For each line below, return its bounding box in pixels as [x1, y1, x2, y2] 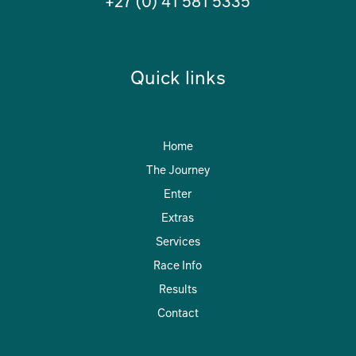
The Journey [145, 161, 210, 177]
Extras [161, 208, 195, 225]
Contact [157, 304, 199, 320]
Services [155, 232, 200, 249]
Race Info [153, 256, 203, 273]
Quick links [130, 63, 226, 90]
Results [158, 280, 197, 296]
